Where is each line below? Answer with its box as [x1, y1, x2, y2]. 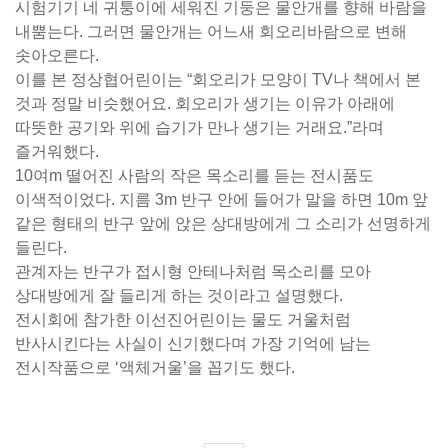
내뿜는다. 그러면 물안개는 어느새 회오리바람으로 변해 [15, 23, 407, 41]
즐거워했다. [15, 143, 107, 161]
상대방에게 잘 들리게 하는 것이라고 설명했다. [15, 287, 343, 305]
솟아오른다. [15, 47, 99, 65]
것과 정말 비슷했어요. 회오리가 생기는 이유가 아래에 [15, 95, 395, 113]
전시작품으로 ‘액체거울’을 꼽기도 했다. [15, 359, 295, 377]
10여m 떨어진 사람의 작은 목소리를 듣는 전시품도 [15, 167, 374, 185]
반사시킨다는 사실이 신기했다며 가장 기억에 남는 [15, 335, 371, 353]
